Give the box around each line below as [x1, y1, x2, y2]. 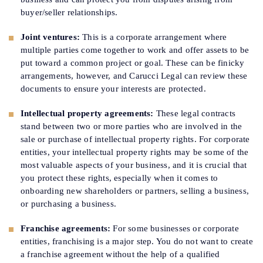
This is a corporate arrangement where [80, 32, 227, 42]
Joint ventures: [21, 32, 80, 42]
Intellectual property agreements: [21, 109, 154, 119]
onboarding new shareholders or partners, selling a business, [21, 186, 249, 196]
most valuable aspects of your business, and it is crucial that [21, 160, 247, 170]
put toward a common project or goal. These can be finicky [21, 58, 245, 68]
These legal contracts [153, 109, 236, 119]
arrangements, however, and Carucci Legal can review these [21, 71, 248, 81]
